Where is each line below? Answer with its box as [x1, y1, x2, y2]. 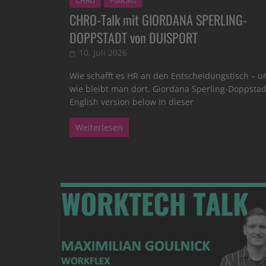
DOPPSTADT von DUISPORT [69, 28, 198, 47]
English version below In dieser [69, 96, 194, 108]
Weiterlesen [75, 122, 123, 134]
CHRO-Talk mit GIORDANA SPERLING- [69, 10, 247, 30]
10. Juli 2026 [79, 47, 127, 59]
